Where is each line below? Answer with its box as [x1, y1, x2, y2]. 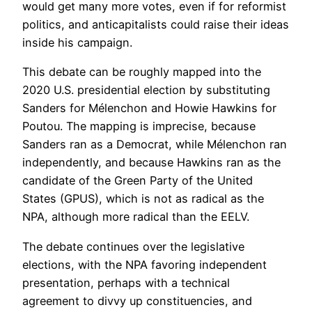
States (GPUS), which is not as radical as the [22, 192, 264, 206]
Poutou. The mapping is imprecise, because [22, 119, 256, 134]
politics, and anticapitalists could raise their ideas [22, 17, 289, 31]
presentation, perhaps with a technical [22, 275, 230, 290]
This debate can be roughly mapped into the [22, 65, 261, 79]
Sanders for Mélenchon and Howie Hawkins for [22, 101, 276, 116]
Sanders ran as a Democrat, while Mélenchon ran [22, 137, 287, 152]
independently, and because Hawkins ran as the [22, 155, 281, 170]
